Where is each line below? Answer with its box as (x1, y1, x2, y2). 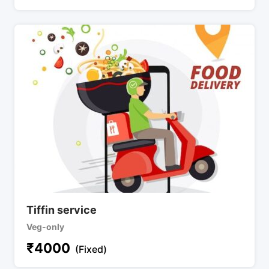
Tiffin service (26, 203, 97, 216)
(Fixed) (75, 243, 107, 255)
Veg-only (26, 221, 64, 232)
